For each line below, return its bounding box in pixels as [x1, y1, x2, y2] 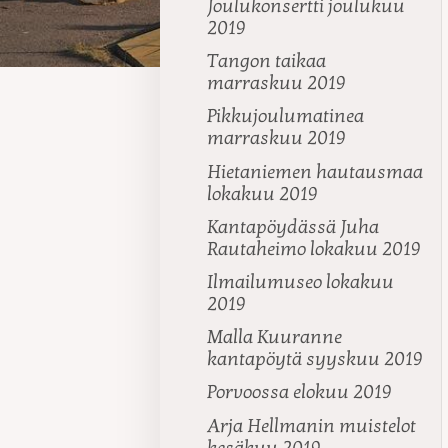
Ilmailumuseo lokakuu [207, 270, 395, 293]
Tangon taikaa [207, 50, 327, 73]
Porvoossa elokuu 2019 [207, 381, 393, 404]
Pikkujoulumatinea [207, 105, 365, 128]
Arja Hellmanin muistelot [207, 414, 417, 437]
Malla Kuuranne [207, 326, 343, 349]
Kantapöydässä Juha [207, 215, 380, 238]
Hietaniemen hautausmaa [207, 160, 424, 183]
